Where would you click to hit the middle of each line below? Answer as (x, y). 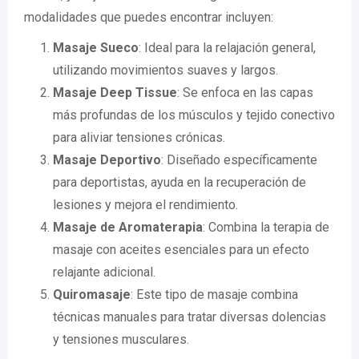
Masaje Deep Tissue (115, 93)
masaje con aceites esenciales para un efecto (181, 250)
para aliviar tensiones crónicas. (139, 137)
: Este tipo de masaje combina (214, 294)
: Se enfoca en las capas (245, 93)
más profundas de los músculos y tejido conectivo (194, 115)
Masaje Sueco (96, 48)
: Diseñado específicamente (239, 160)
